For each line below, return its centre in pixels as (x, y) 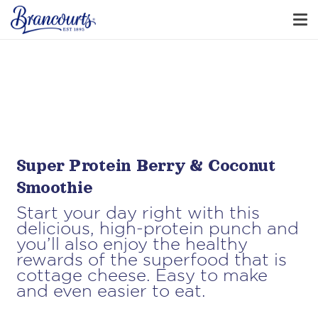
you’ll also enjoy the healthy (132, 245)
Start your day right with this (138, 213)
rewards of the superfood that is (151, 260)
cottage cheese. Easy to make (142, 276)
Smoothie (54, 187)
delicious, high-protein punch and (157, 229)
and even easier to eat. (111, 291)
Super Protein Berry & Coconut (146, 165)
